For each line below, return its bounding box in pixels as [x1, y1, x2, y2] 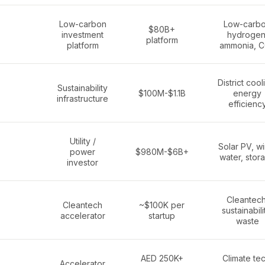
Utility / [69, 136, 96, 146]
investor [67, 157, 98, 167]
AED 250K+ [140, 253, 183, 263]
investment [62, 30, 104, 40]
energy [233, 88, 261, 98]
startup [148, 211, 175, 221]
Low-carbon [59, 19, 106, 29]
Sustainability [57, 83, 108, 93]
